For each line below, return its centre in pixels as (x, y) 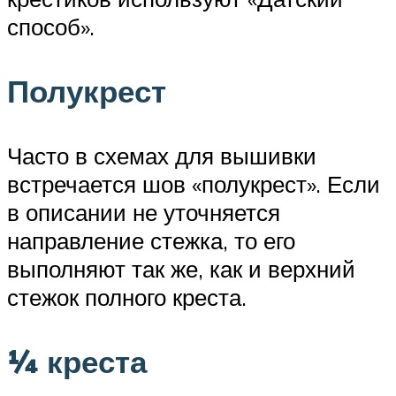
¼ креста (77, 362)
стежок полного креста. (127, 297)
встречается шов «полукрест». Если (194, 184)
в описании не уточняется (144, 213)
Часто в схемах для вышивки (162, 156)
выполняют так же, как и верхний (181, 269)
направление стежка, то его (151, 241)
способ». (51, 26)
